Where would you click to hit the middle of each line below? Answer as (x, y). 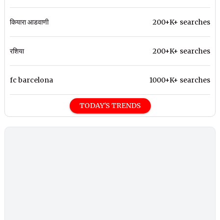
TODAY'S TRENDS (110, 106)
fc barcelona (32, 80)
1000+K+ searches (179, 80)
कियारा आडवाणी (29, 22)
